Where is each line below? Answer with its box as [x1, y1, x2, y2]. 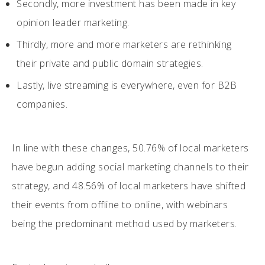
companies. [17, 97, 70, 111]
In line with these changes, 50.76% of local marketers [12, 141, 249, 154]
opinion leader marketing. [17, 15, 130, 29]
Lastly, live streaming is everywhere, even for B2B [17, 78, 237, 92]
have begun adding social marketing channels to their [12, 160, 248, 173]
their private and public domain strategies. [17, 56, 203, 70]
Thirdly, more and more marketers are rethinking [17, 37, 232, 51]
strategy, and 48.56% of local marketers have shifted [12, 179, 245, 192]
